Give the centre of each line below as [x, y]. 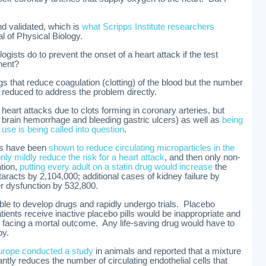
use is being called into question [63, 129]
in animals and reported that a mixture [167, 251]
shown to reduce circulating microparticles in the [142, 148]
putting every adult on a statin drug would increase [116, 167]
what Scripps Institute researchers [148, 27]
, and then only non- [202, 157]
